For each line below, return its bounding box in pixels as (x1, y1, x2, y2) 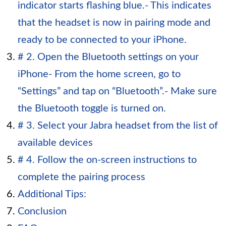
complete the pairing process (18, 172, 145, 183)
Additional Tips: (18, 189, 86, 200)
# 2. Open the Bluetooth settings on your (18, 52, 199, 63)
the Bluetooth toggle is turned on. (18, 103, 166, 114)
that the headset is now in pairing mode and (18, 18, 210, 28)
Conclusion (18, 206, 67, 217)
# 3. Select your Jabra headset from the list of (18, 121, 218, 131)
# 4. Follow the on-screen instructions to (18, 155, 197, 165)
